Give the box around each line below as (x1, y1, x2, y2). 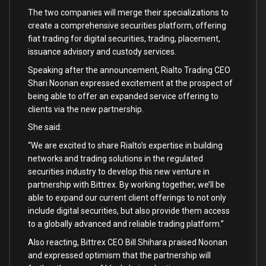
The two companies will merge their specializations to (28, 7, 229, 17)
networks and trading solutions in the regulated (28, 154, 203, 164)
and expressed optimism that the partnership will (28, 250, 211, 260)
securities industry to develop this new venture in (28, 167, 210, 177)
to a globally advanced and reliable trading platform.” (28, 219, 224, 229)
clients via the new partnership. (28, 104, 144, 114)
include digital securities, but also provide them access (28, 206, 230, 216)
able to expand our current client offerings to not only (28, 193, 226, 203)
